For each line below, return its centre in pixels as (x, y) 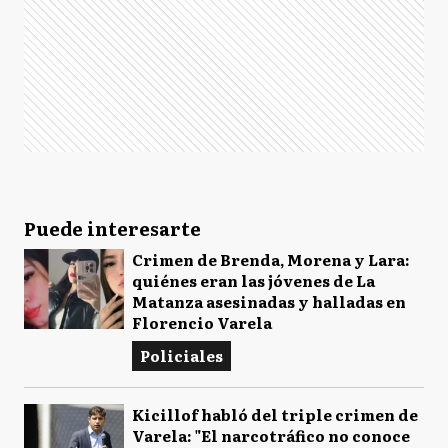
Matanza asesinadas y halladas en (269, 301)
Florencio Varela (202, 322)
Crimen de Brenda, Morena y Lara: (271, 259)
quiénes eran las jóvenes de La (253, 280)
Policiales (181, 355)
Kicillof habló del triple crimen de (275, 414)
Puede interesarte (112, 228)
